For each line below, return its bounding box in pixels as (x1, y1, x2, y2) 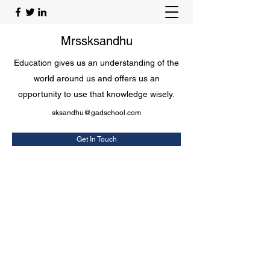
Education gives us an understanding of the (14, 58, 179, 67)
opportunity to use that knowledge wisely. (18, 89, 175, 99)
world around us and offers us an (33, 74, 160, 83)
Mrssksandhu (60, 34, 133, 48)
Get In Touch (76, 135, 117, 143)
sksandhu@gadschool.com (52, 108, 141, 117)
